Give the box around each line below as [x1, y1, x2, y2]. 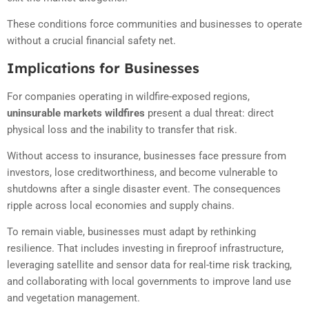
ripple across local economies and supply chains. [7, 199, 235, 212]
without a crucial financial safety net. [7, 34, 176, 48]
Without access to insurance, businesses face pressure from [7, 150, 286, 163]
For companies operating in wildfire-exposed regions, [7, 90, 250, 103]
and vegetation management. [7, 292, 140, 305]
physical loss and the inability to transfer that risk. [7, 123, 237, 136]
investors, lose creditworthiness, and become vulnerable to [7, 166, 278, 179]
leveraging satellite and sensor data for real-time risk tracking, [7, 259, 292, 272]
